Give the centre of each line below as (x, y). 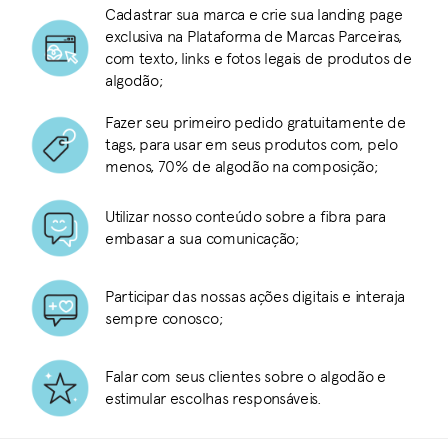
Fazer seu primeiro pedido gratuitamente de (255, 122)
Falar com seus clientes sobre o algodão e (245, 376)
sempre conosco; (164, 318)
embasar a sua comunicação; (202, 238)
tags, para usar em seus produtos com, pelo (251, 144)
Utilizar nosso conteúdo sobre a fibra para (245, 216)
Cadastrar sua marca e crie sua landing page (254, 14)
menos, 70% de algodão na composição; (242, 166)
